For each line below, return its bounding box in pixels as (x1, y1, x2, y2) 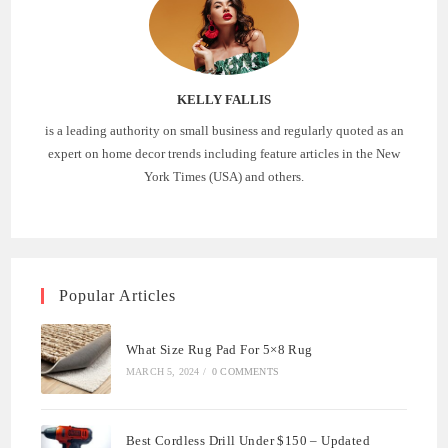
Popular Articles (59, 286, 177, 304)
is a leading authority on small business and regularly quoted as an (44, 122, 404, 138)
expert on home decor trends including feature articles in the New (48, 145, 400, 161)
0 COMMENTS (212, 365, 280, 377)
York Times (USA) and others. (144, 168, 304, 184)
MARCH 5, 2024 (126, 365, 200, 377)
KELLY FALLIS (177, 91, 271, 107)
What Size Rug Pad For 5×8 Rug (126, 341, 313, 357)
